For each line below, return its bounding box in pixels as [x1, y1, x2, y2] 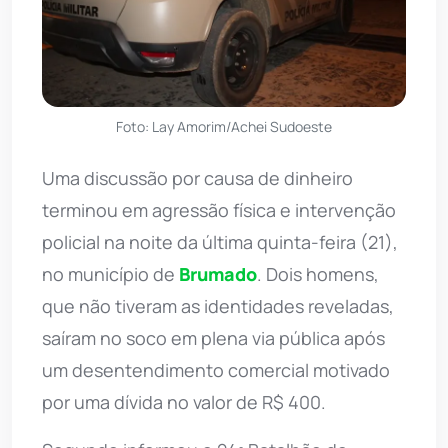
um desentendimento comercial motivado [42, 358, 390, 383]
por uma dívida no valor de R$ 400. [42, 390, 326, 415]
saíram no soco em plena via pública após [42, 326, 385, 351]
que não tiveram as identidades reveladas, [42, 294, 394, 319]
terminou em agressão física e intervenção [42, 198, 396, 223]
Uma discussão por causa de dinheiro [42, 166, 353, 191]
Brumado [179, 262, 257, 287]
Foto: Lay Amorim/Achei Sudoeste [116, 117, 332, 137]
